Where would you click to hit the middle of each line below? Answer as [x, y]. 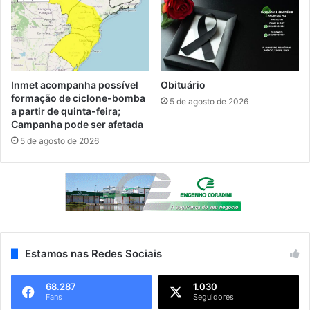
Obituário [183, 84]
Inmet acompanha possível [75, 84]
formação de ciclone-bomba [78, 98]
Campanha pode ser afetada [77, 124]
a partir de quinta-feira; [66, 111]
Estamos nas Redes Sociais [93, 254]
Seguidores [213, 297]
